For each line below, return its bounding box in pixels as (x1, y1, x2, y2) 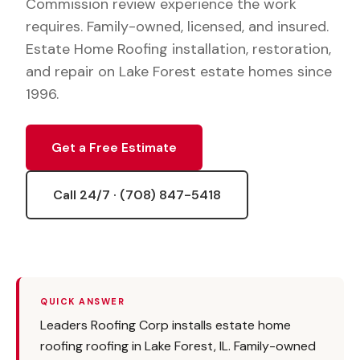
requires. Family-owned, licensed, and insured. (26, 17, 329, 36)
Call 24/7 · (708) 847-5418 (53, 186, 221, 203)
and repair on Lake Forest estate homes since (26, 62, 332, 81)
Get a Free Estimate (51, 139, 177, 156)
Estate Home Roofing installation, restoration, (26, 39, 331, 59)
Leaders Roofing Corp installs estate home (40, 317, 291, 333)
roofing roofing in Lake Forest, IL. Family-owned (40, 337, 316, 354)
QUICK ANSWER (40, 296, 125, 307)
